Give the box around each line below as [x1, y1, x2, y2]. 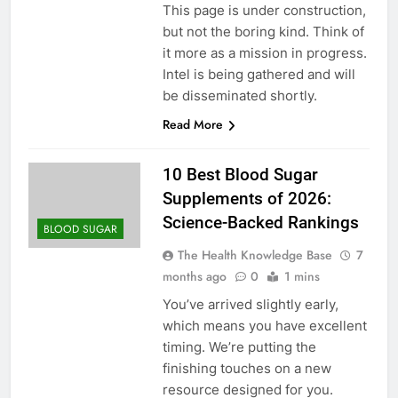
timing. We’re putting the [162, 338, 316, 356]
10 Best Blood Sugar [162, 164, 318, 186]
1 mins [283, 267, 320, 286]
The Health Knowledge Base [177, 246, 332, 265]
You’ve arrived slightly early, [162, 296, 338, 314]
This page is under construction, [162, 2, 366, 20]
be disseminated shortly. [162, 87, 317, 105]
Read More [162, 115, 223, 134]
